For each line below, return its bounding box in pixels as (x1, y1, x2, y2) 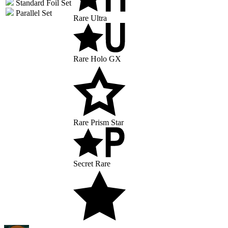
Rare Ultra (73, 13, 107, 22)
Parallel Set (14, 8, 52, 17)
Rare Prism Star (73, 118, 124, 127)
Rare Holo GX (73, 54, 121, 64)
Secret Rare (73, 159, 110, 168)
